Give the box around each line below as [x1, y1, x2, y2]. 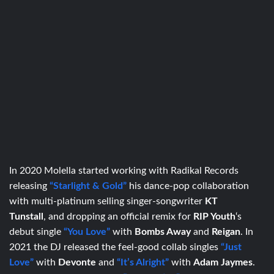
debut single [9, 226, 64, 237]
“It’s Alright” [117, 257, 169, 267]
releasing [9, 180, 50, 191]
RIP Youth [193, 211, 235, 221]
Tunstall [9, 211, 43, 221]
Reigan [212, 226, 240, 237]
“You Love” [64, 226, 110, 237]
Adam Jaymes [193, 257, 253, 267]
